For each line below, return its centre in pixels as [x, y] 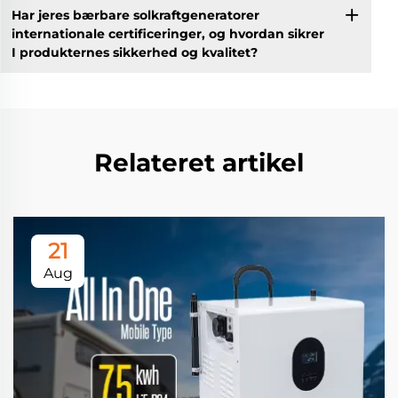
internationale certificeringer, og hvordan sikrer [167, 33]
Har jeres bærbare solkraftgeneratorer [135, 15]
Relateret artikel [199, 163]
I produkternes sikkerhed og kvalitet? [134, 52]
